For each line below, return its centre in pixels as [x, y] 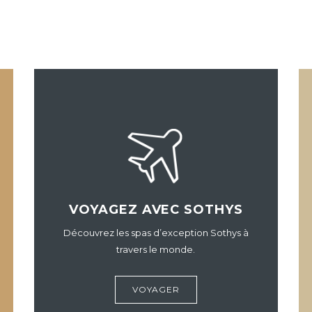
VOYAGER [156, 289]
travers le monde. [156, 249]
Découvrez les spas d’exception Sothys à [156, 233]
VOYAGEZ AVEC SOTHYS [156, 210]
